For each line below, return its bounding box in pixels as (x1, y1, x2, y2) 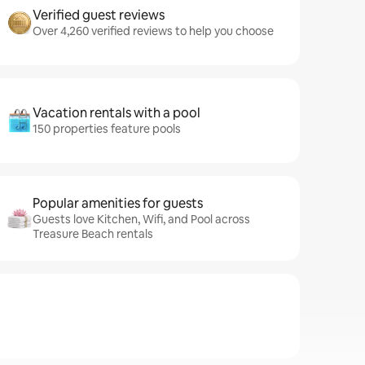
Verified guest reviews (33, 7, 165, 24)
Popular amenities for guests (33, 195, 203, 212)
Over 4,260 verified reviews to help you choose (33, 24, 274, 38)
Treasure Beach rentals (33, 226, 153, 241)
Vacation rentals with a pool (33, 104, 200, 121)
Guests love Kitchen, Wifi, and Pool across (33, 212, 250, 226)
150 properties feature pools (33, 121, 181, 136)
